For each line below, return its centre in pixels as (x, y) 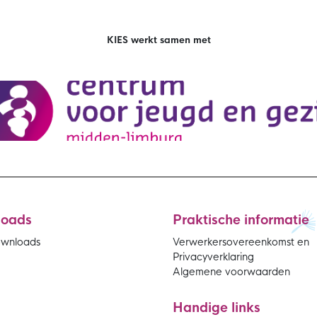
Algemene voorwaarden (231, 272)
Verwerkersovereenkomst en (241, 242)
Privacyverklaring (213, 257)
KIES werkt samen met (158, 40)
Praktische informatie (241, 220)
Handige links (217, 308)
